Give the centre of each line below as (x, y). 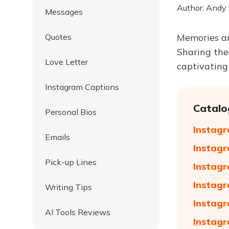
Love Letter (66, 62)
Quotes (58, 37)
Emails (58, 137)
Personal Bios (71, 112)
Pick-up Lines (71, 162)
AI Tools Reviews (78, 212)
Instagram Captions (82, 87)
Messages (64, 12)
